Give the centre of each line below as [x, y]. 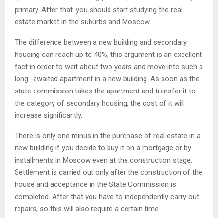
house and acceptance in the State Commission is [95, 184]
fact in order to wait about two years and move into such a [109, 66]
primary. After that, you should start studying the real [99, 9]
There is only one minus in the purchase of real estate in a [108, 136]
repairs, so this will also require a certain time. [87, 209]
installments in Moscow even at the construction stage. [103, 160]
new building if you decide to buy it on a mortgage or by [103, 148]
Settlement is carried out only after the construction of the [109, 172]
